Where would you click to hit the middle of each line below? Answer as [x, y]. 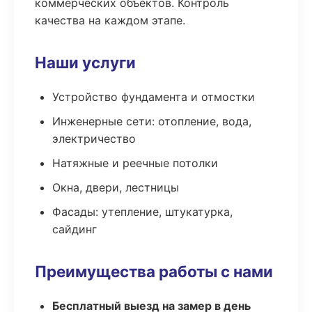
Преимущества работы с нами [154, 271]
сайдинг [75, 229]
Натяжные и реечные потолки [135, 163]
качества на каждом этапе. [110, 20]
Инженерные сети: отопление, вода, [152, 121]
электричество [94, 139]
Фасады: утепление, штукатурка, [142, 212]
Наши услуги [85, 62]
